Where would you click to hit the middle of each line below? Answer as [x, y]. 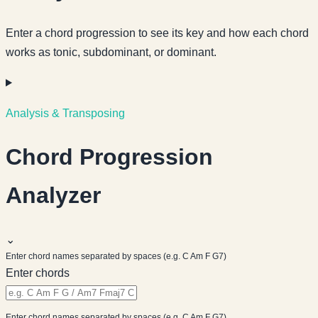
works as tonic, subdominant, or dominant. [111, 52]
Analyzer [53, 196]
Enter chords [38, 273]
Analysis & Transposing [65, 113]
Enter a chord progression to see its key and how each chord [157, 33]
